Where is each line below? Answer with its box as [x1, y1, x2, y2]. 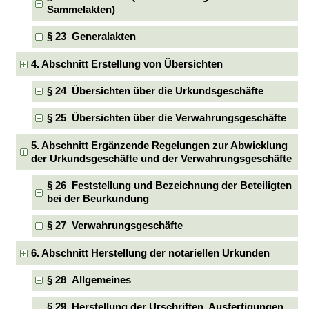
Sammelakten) [46, 4, 115, 16]
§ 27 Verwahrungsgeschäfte [46, 219, 183, 231]
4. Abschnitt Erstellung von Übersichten [31, 58, 223, 70]
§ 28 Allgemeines [46, 275, 131, 286]
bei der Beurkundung [46, 193, 149, 205]
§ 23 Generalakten [46, 30, 136, 42]
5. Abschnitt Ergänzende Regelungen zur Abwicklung [31, 139, 288, 151]
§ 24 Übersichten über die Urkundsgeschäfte [46, 86, 263, 97]
